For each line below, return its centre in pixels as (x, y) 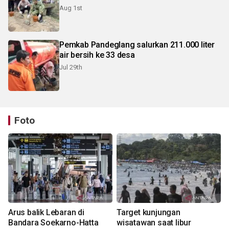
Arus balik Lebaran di (46, 212)
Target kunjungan (148, 212)
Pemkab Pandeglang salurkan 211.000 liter (137, 44)
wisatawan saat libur (154, 222)
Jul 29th (71, 67)
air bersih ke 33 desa (97, 55)
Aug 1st (71, 8)
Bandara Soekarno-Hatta (53, 222)
